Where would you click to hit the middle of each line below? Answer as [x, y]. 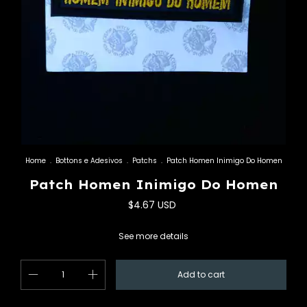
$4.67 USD [152, 205]
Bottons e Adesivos [89, 161]
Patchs [144, 161]
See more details [153, 236]
